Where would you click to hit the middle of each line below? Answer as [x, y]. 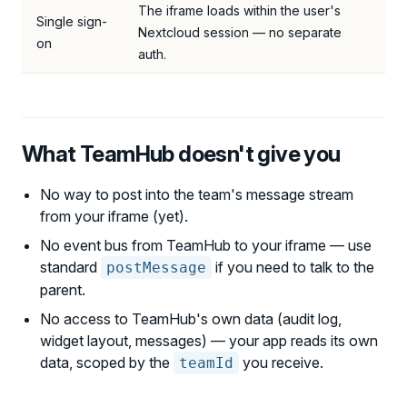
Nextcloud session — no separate [240, 32]
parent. [63, 290]
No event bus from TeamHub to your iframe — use [206, 245]
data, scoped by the [107, 362]
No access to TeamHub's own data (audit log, [191, 319]
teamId [206, 363]
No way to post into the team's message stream [197, 194]
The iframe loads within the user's [239, 10]
